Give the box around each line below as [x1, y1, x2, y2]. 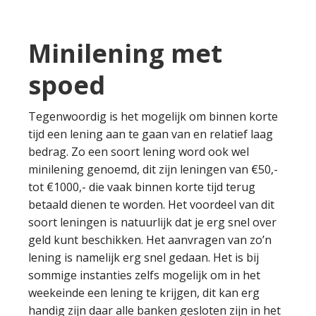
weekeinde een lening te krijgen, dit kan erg [28, 285, 260, 300]
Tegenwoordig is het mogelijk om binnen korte [28, 109, 278, 124]
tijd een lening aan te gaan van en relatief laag [28, 126, 273, 142]
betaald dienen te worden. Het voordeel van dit [28, 197, 274, 212]
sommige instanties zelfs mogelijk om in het [28, 267, 260, 283]
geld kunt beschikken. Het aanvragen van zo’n [28, 232, 272, 248]
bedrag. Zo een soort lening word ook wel [28, 144, 249, 159]
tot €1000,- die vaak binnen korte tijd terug [28, 179, 255, 195]
